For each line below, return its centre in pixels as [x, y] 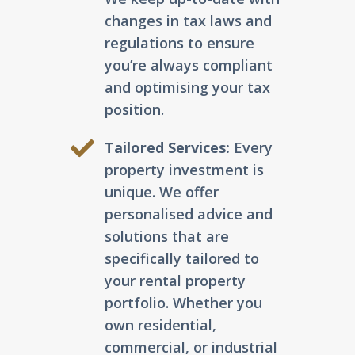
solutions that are [166, 237]
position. [134, 110]
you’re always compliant [188, 65]
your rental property [175, 281]
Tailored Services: [167, 148]
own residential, [160, 325]
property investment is [184, 170]
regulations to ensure [179, 43]
